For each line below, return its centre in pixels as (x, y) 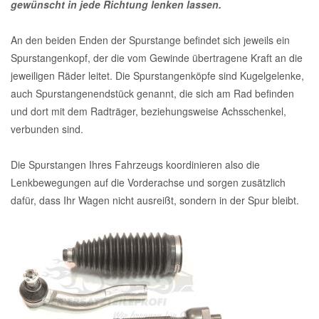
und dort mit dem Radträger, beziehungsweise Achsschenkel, (148, 111)
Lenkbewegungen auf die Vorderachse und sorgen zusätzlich (148, 182)
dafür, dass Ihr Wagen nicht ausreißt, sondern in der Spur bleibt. (155, 200)
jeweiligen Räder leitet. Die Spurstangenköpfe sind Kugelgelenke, (157, 75)
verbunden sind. (47, 129)
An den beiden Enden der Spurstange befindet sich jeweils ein (150, 40)
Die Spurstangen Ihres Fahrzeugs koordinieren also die (135, 164)
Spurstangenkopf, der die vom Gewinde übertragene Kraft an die (157, 57)
